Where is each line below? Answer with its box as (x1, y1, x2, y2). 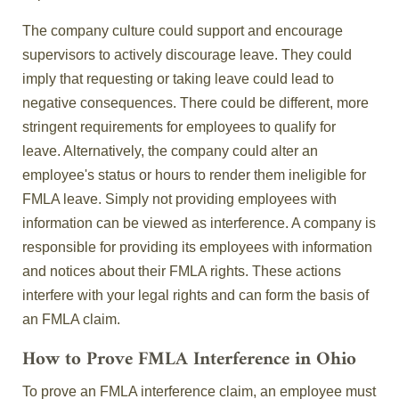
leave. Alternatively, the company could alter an (22, 143, 318, 159)
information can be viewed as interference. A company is (22, 216, 376, 232)
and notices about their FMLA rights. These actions (22, 264, 341, 280)
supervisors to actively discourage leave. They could (22, 47, 352, 63)
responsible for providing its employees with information (22, 240, 372, 256)
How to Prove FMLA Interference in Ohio (22, 344, 356, 377)
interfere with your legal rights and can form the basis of (22, 288, 369, 304)
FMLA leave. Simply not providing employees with (22, 191, 337, 208)
